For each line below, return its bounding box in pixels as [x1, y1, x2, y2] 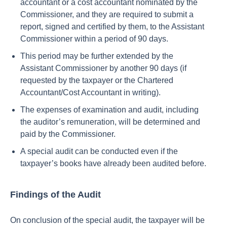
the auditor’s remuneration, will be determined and [20, 118, 200, 126]
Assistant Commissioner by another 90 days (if [20, 64, 186, 72]
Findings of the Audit [10, 190, 101, 200]
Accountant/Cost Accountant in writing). [20, 88, 161, 97]
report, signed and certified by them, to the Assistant [20, 22, 204, 31]
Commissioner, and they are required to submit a [20, 10, 194, 19]
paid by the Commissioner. [20, 130, 116, 138]
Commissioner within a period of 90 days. [20, 34, 168, 43]
